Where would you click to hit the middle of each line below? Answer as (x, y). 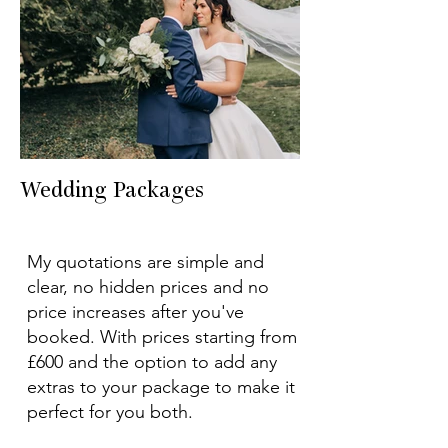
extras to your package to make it (161, 387)
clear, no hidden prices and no (148, 287)
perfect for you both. (115, 412)
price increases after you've (135, 312)
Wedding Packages (112, 191)
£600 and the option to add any (152, 362)
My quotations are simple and (145, 262)
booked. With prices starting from (162, 337)
